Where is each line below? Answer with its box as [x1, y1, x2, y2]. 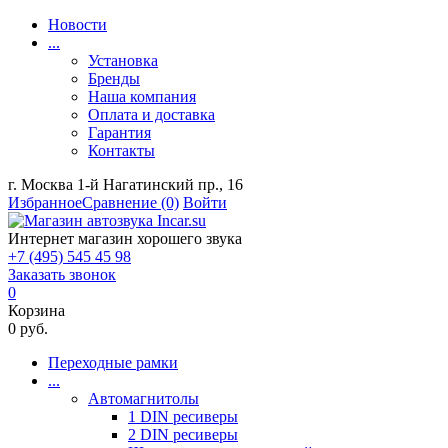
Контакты [88, 142, 155, 159]
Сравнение [82, 194, 157, 211]
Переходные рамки [48, 354, 178, 371]
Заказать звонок [8, 266, 116, 283]
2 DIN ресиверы [128, 426, 238, 443]
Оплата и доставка [88, 106, 215, 123]
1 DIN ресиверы [128, 408, 238, 425]
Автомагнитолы [88, 390, 199, 407]
